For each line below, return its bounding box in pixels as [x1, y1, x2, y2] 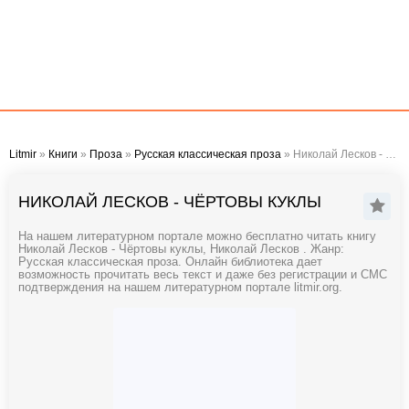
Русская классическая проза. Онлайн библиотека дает [18, 256, 322, 268]
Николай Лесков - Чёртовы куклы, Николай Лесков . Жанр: [18, 243, 344, 256]
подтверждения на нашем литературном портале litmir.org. [18, 281, 342, 294]
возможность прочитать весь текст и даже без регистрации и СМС [18, 268, 387, 281]
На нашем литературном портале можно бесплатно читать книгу [18, 230, 376, 243]
